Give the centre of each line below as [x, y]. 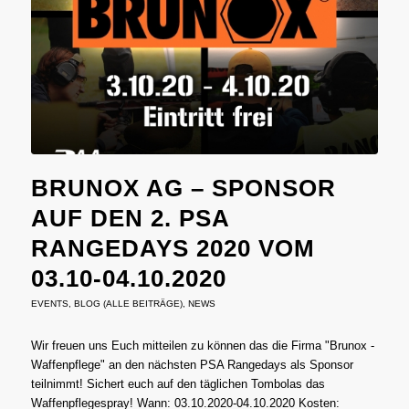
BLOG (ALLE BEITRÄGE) [128, 304]
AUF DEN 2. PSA [130, 219]
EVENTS [49, 304]
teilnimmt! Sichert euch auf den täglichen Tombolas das [178, 384]
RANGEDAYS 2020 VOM [173, 249]
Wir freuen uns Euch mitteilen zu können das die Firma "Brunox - [202, 346]
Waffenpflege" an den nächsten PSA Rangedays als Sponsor [192, 365]
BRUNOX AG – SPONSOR [183, 189]
